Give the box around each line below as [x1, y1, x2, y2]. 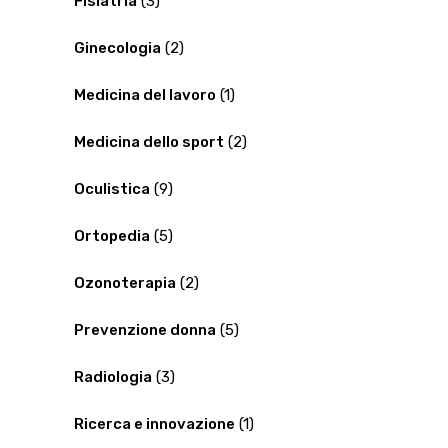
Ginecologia [74, 39, 161, 58]
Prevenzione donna [74, 321, 216, 340]
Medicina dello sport [74, 133, 224, 152]
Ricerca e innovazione [74, 415, 235, 434]
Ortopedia [74, 227, 150, 246]
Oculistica [74, 180, 150, 199]
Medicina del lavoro [74, 86, 216, 105]
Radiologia [74, 368, 152, 387]
